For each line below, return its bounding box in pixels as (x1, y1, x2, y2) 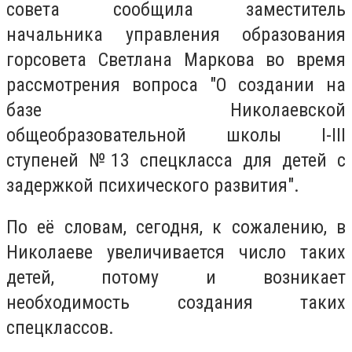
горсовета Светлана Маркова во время (6, 48, 346, 71)
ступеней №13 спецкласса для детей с (6, 148, 346, 171)
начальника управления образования (6, 23, 346, 46)
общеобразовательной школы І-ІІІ (6, 123, 346, 146)
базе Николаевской (6, 98, 346, 121)
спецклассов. (6, 317, 114, 339)
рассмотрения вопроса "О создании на (6, 73, 346, 96)
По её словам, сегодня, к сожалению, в (6, 216, 346, 239)
